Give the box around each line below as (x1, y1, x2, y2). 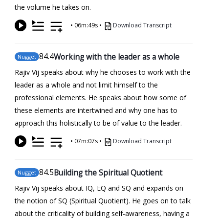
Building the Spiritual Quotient (54, 167, 162, 178)
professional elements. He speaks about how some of (15, 92, 186, 102)
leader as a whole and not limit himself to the (15, 80, 158, 89)
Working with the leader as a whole (54, 51, 179, 62)
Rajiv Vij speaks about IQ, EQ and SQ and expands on (15, 183, 183, 193)
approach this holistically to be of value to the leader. (15, 118, 182, 128)
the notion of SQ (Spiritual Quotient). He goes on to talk (15, 196, 191, 205)
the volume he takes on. (15, 2, 91, 12)
